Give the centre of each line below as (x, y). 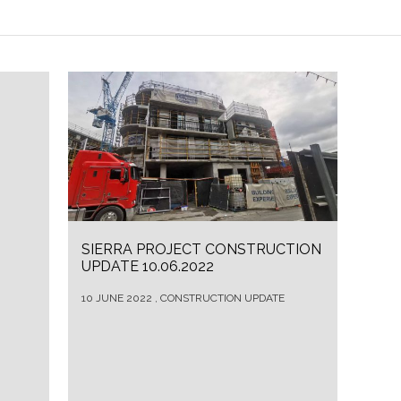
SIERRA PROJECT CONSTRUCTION (201, 250)
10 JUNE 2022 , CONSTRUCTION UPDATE (183, 299)
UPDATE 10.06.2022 (147, 267)
